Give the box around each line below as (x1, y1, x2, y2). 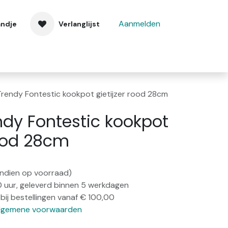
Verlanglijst (59, 19, 100, 28)
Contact (50, 52, 84, 64)
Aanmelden (119, 18, 160, 29)
